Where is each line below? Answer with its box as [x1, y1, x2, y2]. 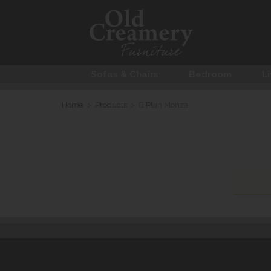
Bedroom [189, 69, 232, 80]
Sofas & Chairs [91, 69, 158, 80]
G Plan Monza [139, 100, 188, 110]
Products [95, 100, 127, 110]
